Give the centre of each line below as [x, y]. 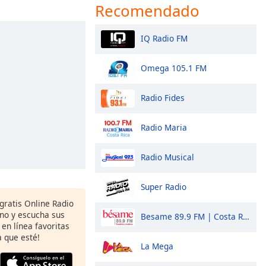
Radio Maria [164, 127]
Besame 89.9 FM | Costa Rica [192, 216]
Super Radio [164, 186]
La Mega [157, 246]
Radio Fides [163, 97]
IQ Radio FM [164, 38]
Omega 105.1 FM [174, 68]
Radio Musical [167, 157]
